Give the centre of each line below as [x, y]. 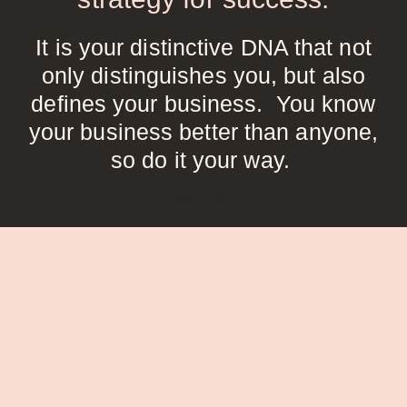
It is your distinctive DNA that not [203, 47]
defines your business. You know [203, 103]
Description [203, 196]
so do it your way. [203, 159]
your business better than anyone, [203, 131]
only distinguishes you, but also [203, 75]
